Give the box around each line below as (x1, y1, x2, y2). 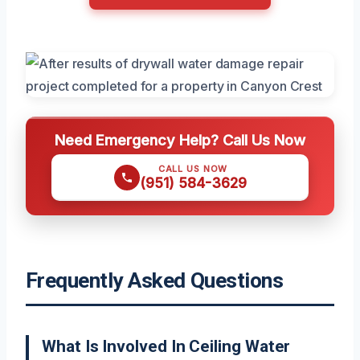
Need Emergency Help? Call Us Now (55, 131, 305, 149)
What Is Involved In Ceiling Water (42, 337, 291, 356)
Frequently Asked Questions (26, 268, 284, 292)
